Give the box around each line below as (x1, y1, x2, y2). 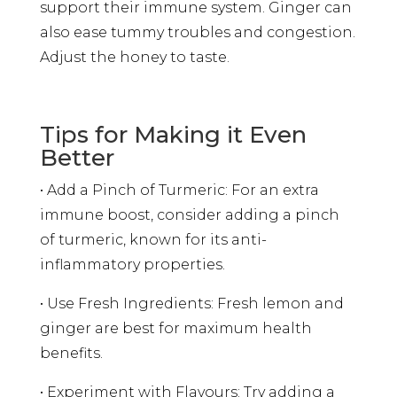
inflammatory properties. (39, 255, 225, 273)
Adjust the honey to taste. (39, 48, 230, 66)
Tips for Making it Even (39, 120, 307, 149)
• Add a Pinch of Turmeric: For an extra (39, 181, 319, 198)
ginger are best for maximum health (39, 319, 312, 337)
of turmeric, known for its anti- (39, 230, 267, 248)
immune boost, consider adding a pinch (39, 206, 339, 223)
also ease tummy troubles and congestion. (39, 23, 355, 41)
